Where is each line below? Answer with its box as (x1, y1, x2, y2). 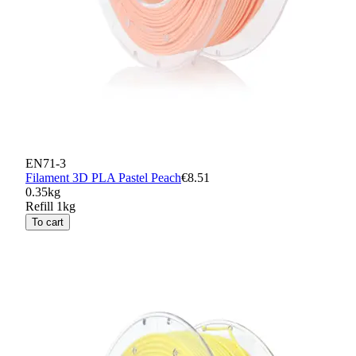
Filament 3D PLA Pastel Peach (25, 171, 181, 185)
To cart (32, 216, 64, 229)
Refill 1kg (25, 199, 75, 214)
